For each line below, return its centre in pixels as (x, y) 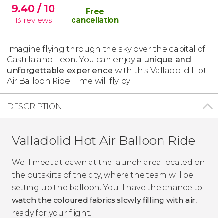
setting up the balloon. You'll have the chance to (107, 187)
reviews (37, 20)
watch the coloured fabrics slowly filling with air (103, 200)
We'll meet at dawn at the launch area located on (109, 162)
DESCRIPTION (35, 106)
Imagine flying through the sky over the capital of (106, 48)
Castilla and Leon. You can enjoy (72, 59)
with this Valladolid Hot (161, 70)
